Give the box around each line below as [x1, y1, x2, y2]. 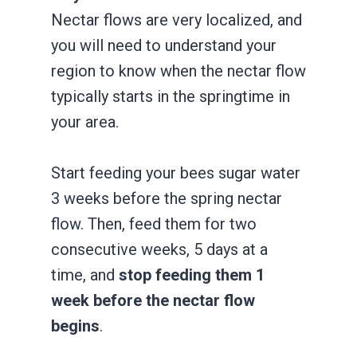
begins [51, 316, 100, 335]
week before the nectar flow [51, 290, 255, 310]
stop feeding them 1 [119, 265, 265, 284]
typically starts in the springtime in [51, 86, 290, 106]
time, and [51, 265, 119, 284]
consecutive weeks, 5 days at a [51, 239, 268, 259]
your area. [51, 112, 119, 131]
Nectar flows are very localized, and [51, 10, 302, 29]
